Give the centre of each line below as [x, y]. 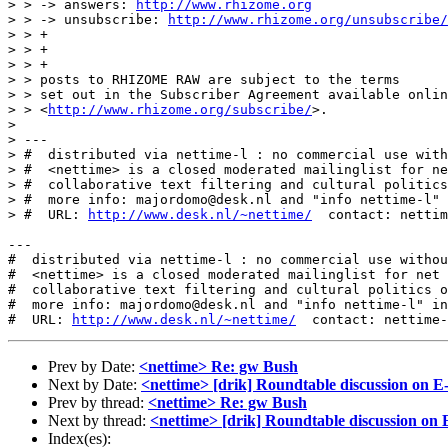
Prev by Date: [93, 366]
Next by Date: [94, 384]
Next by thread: [99, 420]
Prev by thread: [98, 402]
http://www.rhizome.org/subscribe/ [180, 109]
